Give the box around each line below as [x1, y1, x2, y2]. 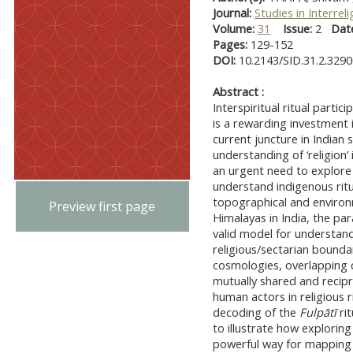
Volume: [213, 20, 258, 36]
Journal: [213, 5, 255, 20]
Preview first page [49, 198, 156, 216]
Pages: [213, 36, 251, 52]
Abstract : [213, 84, 264, 99]
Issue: [283, 20, 312, 36]
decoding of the [213, 304, 299, 320]
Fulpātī [299, 304, 336, 320]
